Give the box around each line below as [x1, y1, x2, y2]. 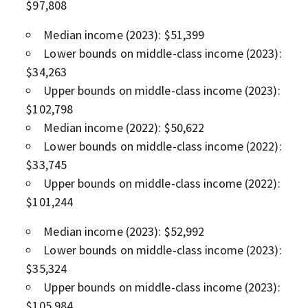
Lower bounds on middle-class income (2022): [43, 137, 282, 154]
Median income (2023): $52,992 [43, 223, 205, 239]
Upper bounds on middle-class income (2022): [43, 175, 280, 191]
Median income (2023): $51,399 [43, 26, 205, 43]
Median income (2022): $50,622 [43, 119, 205, 135]
